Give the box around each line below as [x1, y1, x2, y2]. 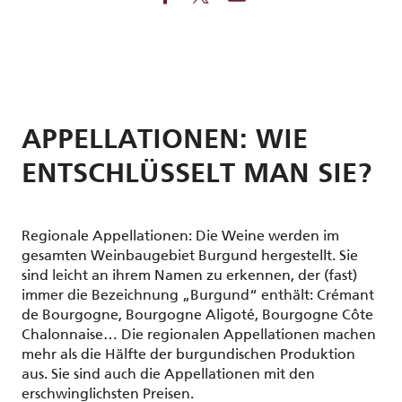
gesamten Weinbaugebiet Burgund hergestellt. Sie [22, 247, 358, 264]
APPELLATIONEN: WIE [22, 127, 308, 154]
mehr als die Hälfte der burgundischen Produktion [22, 345, 355, 363]
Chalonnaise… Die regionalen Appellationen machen [22, 326, 376, 343]
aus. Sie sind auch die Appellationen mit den [22, 365, 315, 382]
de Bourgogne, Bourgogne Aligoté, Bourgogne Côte [22, 306, 373, 323]
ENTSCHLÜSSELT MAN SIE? [22, 162, 371, 188]
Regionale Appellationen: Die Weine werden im [22, 227, 339, 244]
